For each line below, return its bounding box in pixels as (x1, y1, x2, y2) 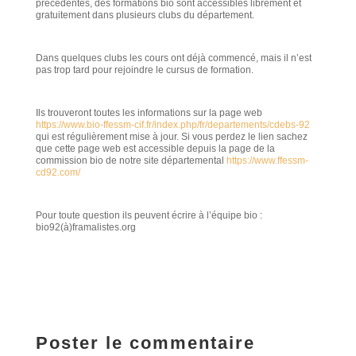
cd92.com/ (35, 167, 80, 178)
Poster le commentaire (35, 333, 255, 353)
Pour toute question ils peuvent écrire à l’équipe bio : (35, 210, 262, 221)
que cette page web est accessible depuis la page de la (35, 143, 275, 154)
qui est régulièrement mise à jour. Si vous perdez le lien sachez (35, 131, 308, 142)
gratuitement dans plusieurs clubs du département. (35, 10, 254, 21)
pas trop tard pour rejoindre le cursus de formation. (35, 64, 253, 75)
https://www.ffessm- (226, 155, 308, 166)
